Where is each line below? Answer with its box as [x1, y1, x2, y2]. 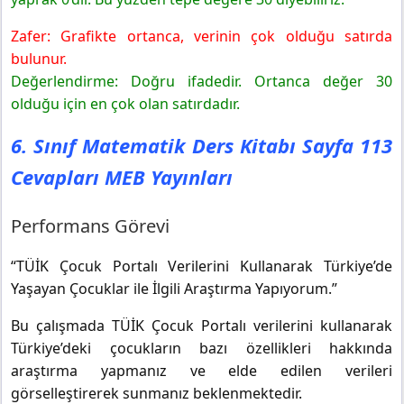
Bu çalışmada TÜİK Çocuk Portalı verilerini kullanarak [11, 316, 392, 336]
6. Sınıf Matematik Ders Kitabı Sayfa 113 [11, 132, 392, 160]
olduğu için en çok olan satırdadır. [11, 94, 240, 115]
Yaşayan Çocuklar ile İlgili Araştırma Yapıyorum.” [11, 279, 337, 299]
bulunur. [11, 49, 67, 69]
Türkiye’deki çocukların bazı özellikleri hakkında [11, 338, 392, 359]
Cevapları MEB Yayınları [11, 163, 233, 191]
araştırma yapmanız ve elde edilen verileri [11, 361, 392, 381]
